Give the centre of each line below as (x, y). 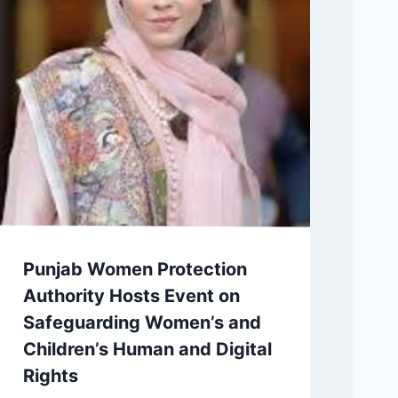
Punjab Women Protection (135, 269)
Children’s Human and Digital (147, 349)
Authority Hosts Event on (131, 295)
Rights (50, 375)
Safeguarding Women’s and (142, 322)
